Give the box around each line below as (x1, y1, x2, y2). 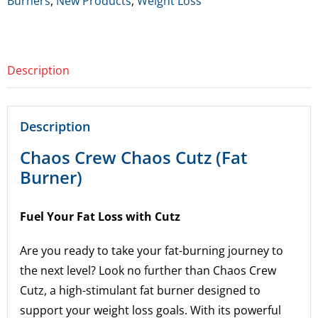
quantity (49, 30, 94, 46)
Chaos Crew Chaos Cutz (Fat (20, 146, 248, 170)
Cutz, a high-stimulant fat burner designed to (20, 282, 261, 298)
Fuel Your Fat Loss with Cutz (20, 208, 181, 224)
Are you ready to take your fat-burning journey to (20, 242, 284, 258)
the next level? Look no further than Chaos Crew (20, 262, 277, 278)
